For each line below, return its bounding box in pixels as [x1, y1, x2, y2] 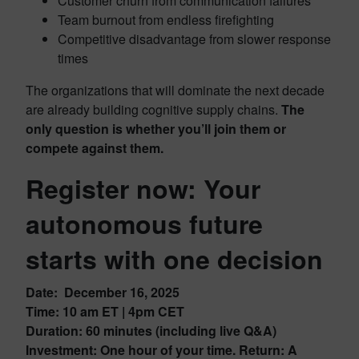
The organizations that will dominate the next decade [26, 81, 325, 100]
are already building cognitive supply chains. [26, 100, 281, 119]
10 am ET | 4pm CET [63, 302, 184, 321]
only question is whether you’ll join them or [26, 119, 286, 139]
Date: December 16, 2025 [26, 283, 179, 302]
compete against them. [26, 139, 163, 158]
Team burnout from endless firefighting [58, 10, 274, 30]
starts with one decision [26, 240, 323, 278]
